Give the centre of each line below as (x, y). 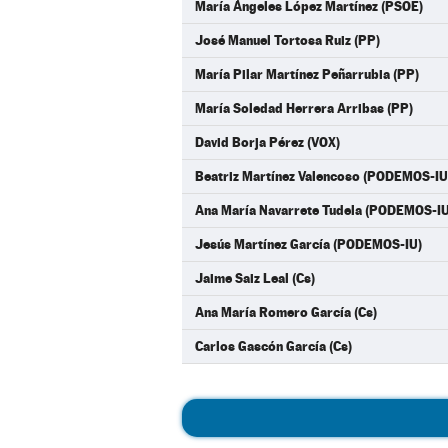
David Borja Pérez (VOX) (267, 142)
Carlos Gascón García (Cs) (273, 346)
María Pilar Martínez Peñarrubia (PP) (307, 74)
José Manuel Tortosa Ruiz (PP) (287, 40)
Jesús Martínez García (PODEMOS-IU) (308, 244)
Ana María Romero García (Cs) (286, 312)
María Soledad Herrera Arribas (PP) (304, 108)
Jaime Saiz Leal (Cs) (255, 278)
